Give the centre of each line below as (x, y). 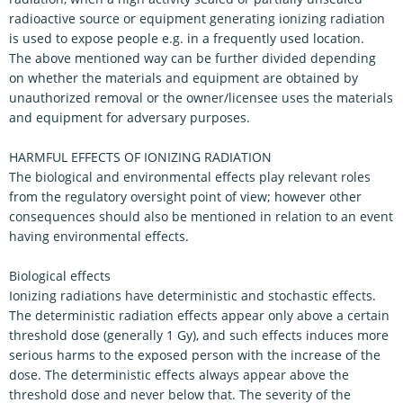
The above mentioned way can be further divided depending (193, 58)
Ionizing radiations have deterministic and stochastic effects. (193, 296)
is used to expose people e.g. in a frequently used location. (187, 38)
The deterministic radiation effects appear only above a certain (199, 315)
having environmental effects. (99, 236)
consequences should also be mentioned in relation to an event (201, 216)
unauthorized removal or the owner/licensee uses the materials (201, 98)
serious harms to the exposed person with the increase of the (195, 355)
